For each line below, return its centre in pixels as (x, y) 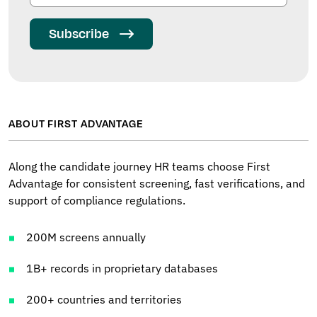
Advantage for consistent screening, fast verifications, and (157, 184)
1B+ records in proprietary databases (122, 269)
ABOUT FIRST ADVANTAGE (76, 125)
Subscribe (79, 34)
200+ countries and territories (104, 300)
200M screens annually (86, 237)
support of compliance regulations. (97, 201)
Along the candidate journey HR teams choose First (139, 167)
